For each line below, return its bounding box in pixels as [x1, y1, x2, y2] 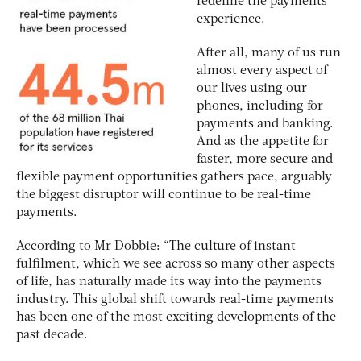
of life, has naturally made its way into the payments [16, 275, 322, 288]
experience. [197, 12, 265, 26]
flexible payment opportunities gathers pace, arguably [16, 170, 332, 184]
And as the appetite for [197, 135, 329, 148]
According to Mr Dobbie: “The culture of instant [16, 239, 296, 253]
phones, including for [197, 99, 323, 113]
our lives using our [197, 81, 307, 95]
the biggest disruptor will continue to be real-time [16, 188, 311, 201]
